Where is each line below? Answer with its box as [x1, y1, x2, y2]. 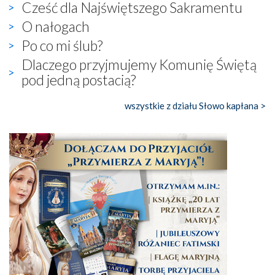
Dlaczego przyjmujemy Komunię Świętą [21, 55, 257, 73]
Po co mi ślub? [21, 36, 103, 54]
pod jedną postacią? [21, 71, 136, 88]
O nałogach [21, 17, 90, 35]
